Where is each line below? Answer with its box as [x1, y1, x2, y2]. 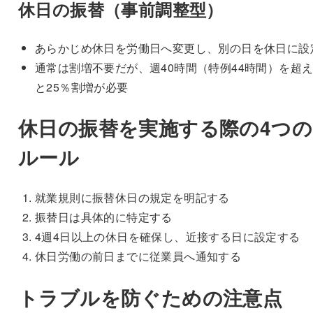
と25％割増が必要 [34, 79, 129, 96]
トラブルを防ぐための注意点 [17, 282, 283, 312]
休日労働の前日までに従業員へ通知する [34, 248, 242, 265]
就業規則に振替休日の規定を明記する [34, 189, 230, 206]
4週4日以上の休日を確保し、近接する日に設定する [34, 228, 300, 245]
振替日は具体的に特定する [34, 209, 173, 226]
